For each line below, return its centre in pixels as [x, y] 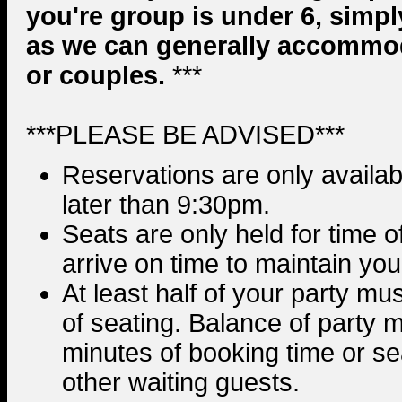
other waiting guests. [181, 383]
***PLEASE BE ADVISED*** [185, 135]
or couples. [99, 76]
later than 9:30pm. [166, 205]
